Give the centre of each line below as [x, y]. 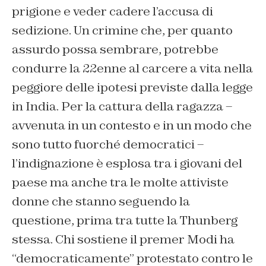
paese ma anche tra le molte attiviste [120, 183]
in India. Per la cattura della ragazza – [122, 107]
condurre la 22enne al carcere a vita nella [132, 69]
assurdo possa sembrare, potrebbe [115, 50]
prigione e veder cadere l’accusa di [113, 12]
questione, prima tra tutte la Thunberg [125, 221]
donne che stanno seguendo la [101, 202]
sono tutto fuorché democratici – [108, 145]
